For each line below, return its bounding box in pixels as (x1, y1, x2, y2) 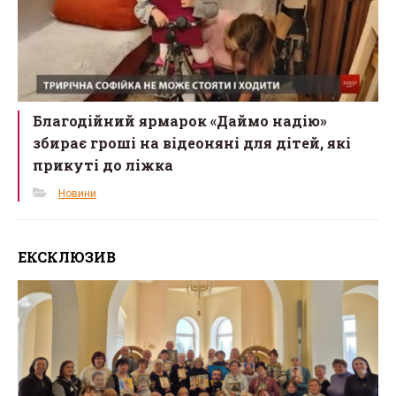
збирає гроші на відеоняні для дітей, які (33, 133, 352, 152)
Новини (58, 187, 97, 200)
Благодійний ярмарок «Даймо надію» (33, 110, 328, 130)
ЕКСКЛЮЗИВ (18, 247, 116, 266)
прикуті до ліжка (33, 155, 174, 174)
